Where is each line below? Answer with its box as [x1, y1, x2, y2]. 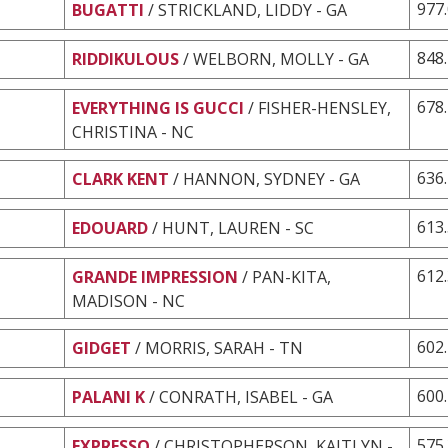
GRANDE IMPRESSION [72, 265, 238, 288]
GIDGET [72, 336, 131, 359]
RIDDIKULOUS [72, 47, 179, 70]
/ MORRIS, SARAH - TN [135, 336, 303, 359]
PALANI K [72, 385, 145, 408]
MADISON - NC [72, 289, 185, 312]
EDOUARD [72, 216, 148, 239]
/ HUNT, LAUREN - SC [152, 216, 314, 239]
